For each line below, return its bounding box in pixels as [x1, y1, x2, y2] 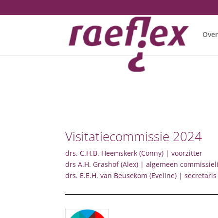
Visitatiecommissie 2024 [65, 127, 202, 145]
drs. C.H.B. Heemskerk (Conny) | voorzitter [65, 148, 203, 158]
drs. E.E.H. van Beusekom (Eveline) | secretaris [65, 170, 217, 180]
